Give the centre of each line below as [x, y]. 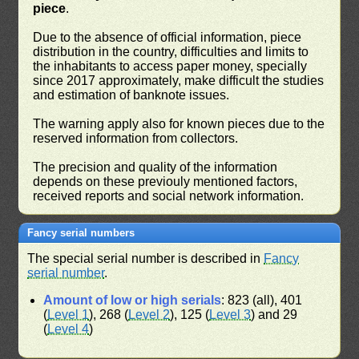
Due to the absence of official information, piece [167, 37]
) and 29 [274, 314]
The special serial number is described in [146, 258]
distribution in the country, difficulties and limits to [171, 51]
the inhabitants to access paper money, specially [170, 66]
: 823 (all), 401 [262, 300]
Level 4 [69, 329]
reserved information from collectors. [136, 138]
